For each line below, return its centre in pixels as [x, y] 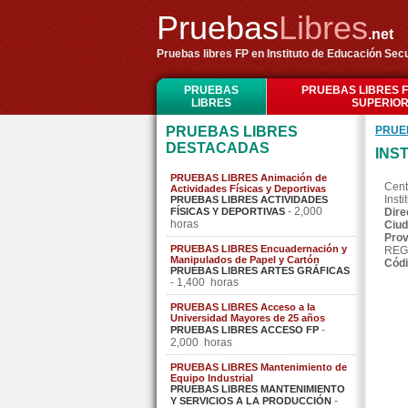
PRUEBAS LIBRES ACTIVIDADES [249, 199]
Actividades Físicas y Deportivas [248, 189]
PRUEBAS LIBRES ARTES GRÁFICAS [260, 270]
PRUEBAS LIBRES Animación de [249, 178]
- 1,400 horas [204, 282]
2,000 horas [201, 342]
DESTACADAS [218, 148]
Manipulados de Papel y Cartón [245, 260]
